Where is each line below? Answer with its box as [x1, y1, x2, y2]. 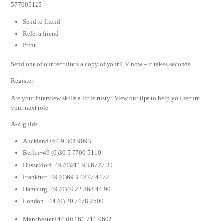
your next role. [11, 103, 50, 111]
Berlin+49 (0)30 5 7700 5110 [23, 149, 102, 157]
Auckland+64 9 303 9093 [23, 137, 92, 145]
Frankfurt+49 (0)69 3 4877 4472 [23, 173, 110, 181]
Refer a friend [23, 30, 59, 37]
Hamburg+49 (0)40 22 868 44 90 [23, 185, 111, 193]
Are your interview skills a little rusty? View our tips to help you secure [11, 94, 200, 102]
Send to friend [23, 17, 61, 25]
